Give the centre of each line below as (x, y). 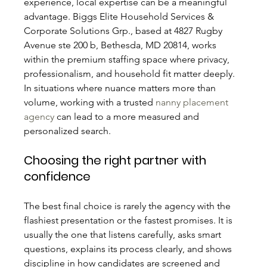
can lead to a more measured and (128, 117)
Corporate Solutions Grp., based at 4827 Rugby (125, 31)
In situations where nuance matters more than (121, 88)
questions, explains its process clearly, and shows (129, 249)
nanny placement (193, 103)
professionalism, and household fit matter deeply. (131, 74)
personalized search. (68, 131)
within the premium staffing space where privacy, (128, 60)
